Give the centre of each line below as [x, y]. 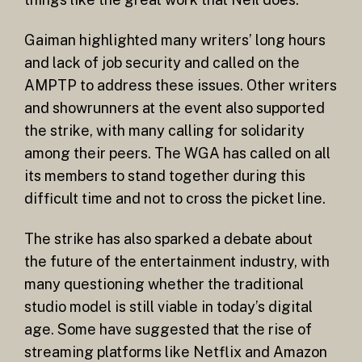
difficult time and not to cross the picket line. [175, 198]
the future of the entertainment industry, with [177, 261]
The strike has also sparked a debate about [168, 238]
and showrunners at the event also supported [175, 107]
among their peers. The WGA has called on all [177, 153]
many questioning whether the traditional [164, 284]
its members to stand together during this [165, 175]
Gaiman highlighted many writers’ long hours [175, 40]
